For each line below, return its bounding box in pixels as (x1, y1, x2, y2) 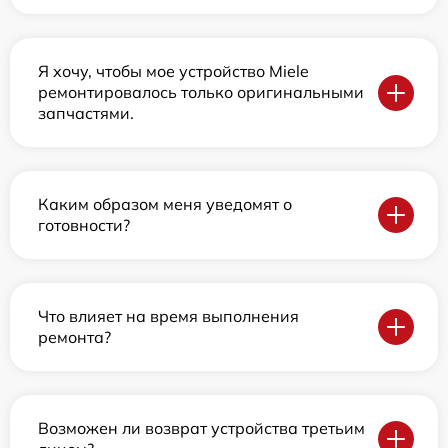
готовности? (38, 215, 130, 235)
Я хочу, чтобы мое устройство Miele (38, 61, 309, 81)
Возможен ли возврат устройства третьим (38, 418, 365, 438)
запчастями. (38, 103, 134, 123)
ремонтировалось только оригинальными (38, 82, 364, 102)
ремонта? (38, 327, 111, 347)
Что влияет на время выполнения (38, 306, 299, 326)
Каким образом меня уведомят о (38, 194, 292, 214)
